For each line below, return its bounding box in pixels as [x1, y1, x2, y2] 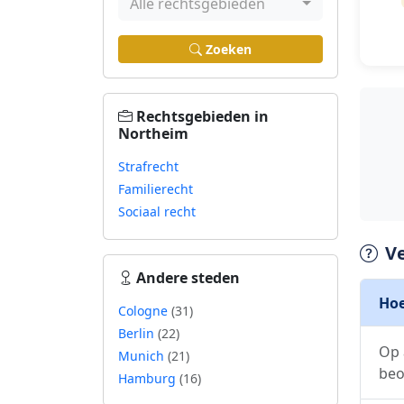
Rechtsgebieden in [136, 106, 269, 126]
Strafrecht [118, 158, 179, 175]
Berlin [118, 325, 158, 342]
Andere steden [136, 268, 240, 288]
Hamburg [118, 370, 179, 387]
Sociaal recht [118, 203, 196, 220]
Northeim [118, 124, 188, 143]
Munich [118, 347, 168, 364]
